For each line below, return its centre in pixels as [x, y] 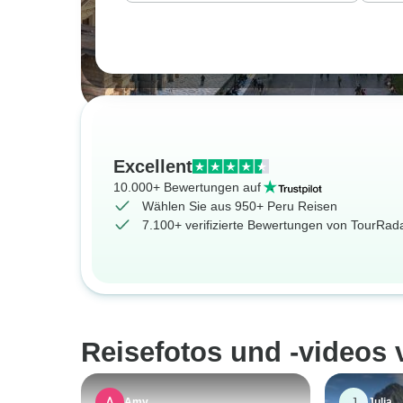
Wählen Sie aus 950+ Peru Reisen [240, 206]
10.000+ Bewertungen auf [187, 187]
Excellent [153, 166]
